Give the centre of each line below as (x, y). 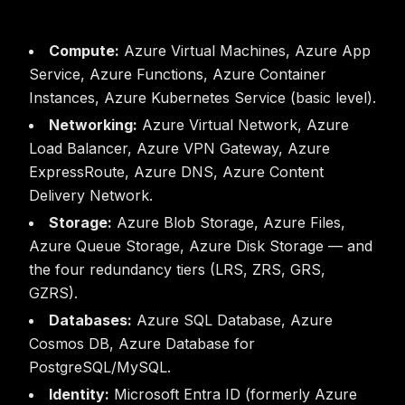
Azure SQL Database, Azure (232, 320)
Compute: (84, 51)
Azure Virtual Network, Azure (243, 125)
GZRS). (53, 293)
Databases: (90, 320)
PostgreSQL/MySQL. (100, 367)
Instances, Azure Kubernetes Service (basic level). (202, 98)
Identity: (79, 394)
